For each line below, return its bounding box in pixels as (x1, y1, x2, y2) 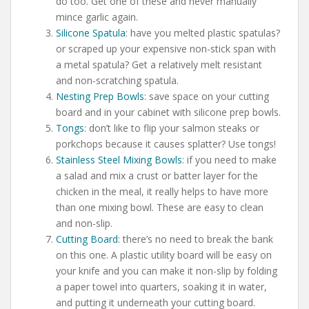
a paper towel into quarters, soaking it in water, (56, 279, 267, 293)
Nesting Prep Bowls (56, 89, 144, 103)
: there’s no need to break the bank (118, 232, 273, 246)
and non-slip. (56, 216, 112, 230)
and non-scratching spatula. (56, 73, 179, 87)
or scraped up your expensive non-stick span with (56, 41, 276, 55)
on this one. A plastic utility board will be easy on (56, 248, 272, 261)
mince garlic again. (56, 10, 138, 23)
